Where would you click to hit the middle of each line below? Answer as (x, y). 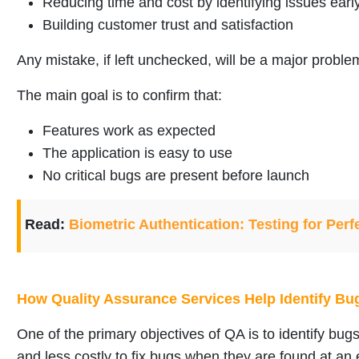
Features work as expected (129, 131)
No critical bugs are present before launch (176, 176)
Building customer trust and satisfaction (168, 25)
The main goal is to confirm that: (119, 96)
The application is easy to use (137, 153)
